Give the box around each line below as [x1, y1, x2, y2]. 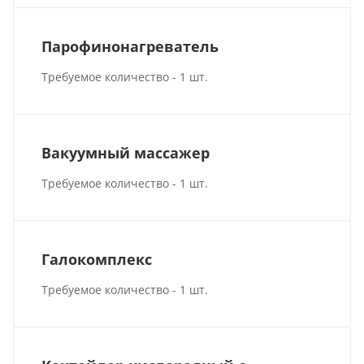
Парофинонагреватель [41, 36, 219, 56]
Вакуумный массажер [41, 142, 210, 162]
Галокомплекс [41, 249, 153, 270]
